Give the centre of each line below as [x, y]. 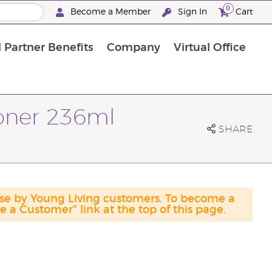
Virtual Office [209, 48]
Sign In [192, 12]
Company [133, 48]
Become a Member [110, 12]
